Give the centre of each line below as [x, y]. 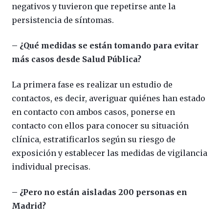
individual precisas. [51, 166]
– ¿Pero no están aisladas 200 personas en [99, 192]
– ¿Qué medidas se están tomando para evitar [105, 45]
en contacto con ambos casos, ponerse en [93, 112]
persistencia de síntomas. [63, 20]
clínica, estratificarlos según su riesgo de [94, 139]
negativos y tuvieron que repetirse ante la [94, 6]
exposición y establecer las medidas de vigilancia [109, 153]
